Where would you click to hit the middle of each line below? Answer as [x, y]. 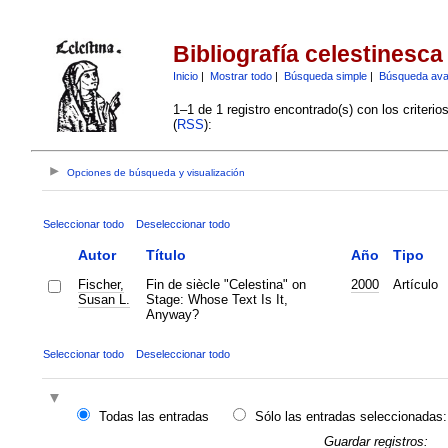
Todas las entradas [153, 417]
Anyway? [172, 314]
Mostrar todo [240, 75]
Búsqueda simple [325, 75]
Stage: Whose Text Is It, [216, 299]
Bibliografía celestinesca [307, 54]
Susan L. [103, 299]
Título [165, 254]
